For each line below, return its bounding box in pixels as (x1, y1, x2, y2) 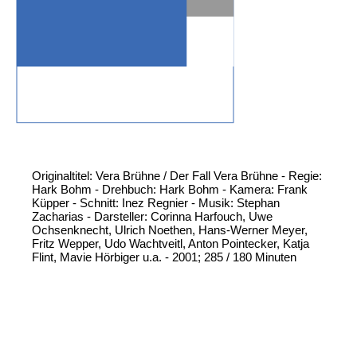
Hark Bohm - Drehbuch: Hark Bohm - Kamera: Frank (32, 182, 308, 197)
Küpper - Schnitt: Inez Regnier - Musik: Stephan (32, 196, 280, 210)
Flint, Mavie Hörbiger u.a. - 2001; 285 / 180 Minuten (32, 250, 296, 265)
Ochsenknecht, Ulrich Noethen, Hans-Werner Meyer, (32, 223, 308, 237)
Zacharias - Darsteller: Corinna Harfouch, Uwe (32, 210, 273, 224)
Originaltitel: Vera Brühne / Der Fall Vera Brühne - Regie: (32, 169, 322, 183)
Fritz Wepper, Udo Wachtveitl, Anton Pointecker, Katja (32, 237, 309, 251)
